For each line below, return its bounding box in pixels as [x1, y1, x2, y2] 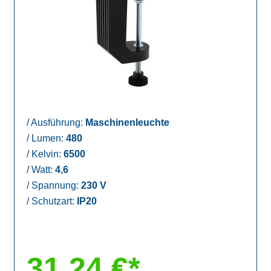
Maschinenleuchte [85, 117, 170, 128]
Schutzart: [29, 195, 77, 206]
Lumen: [29, 132, 67, 143]
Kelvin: [29, 148, 64, 159]
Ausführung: [29, 117, 86, 128]
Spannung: [29, 180, 82, 191]
